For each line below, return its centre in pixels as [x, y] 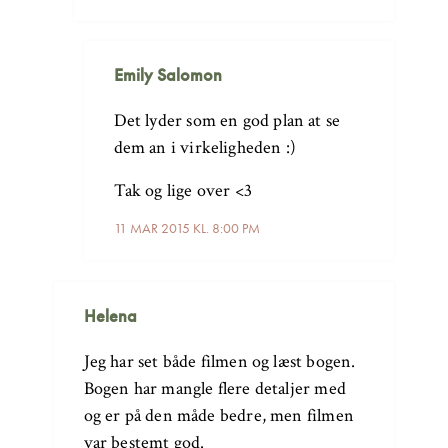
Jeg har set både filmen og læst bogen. [219, 361]
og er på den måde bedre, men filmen [218, 415]
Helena [110, 315]
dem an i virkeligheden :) [205, 147]
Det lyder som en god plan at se [227, 120]
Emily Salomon [167, 74]
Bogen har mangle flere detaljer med [214, 388]
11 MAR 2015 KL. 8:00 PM [186, 227]
